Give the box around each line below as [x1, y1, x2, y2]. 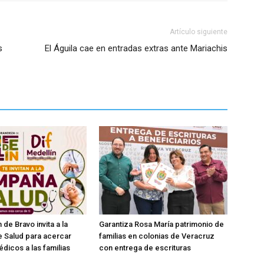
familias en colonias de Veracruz [99, 232, 214, 240]
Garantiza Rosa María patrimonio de [99, 220, 224, 229]
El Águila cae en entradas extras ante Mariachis [45, 43, 227, 54]
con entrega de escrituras [99, 243, 191, 252]
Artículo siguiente [170, 28, 227, 36]
